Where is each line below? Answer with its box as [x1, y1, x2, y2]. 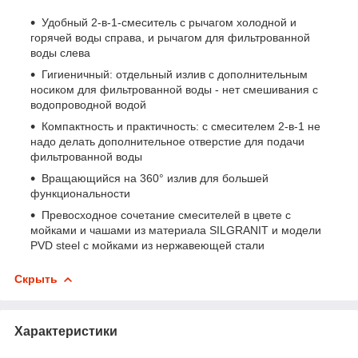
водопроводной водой [30, 97, 146, 111]
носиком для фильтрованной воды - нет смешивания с [30, 82, 318, 96]
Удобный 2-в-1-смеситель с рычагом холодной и [42, 15, 296, 29]
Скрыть [14, 272, 58, 285]
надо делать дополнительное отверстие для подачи [30, 134, 304, 148]
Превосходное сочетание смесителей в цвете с [42, 208, 291, 221]
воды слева [30, 46, 90, 59]
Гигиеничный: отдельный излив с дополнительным [42, 67, 308, 81]
